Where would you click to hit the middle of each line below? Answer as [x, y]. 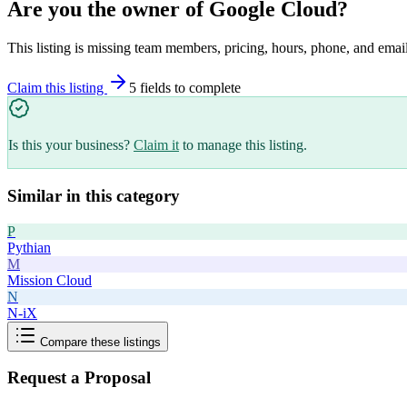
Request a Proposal [79, 378]
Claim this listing [57, 88]
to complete [206, 88]
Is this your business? [69, 145]
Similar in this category [94, 195]
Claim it [156, 145]
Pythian [29, 247]
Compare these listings [99, 342]
